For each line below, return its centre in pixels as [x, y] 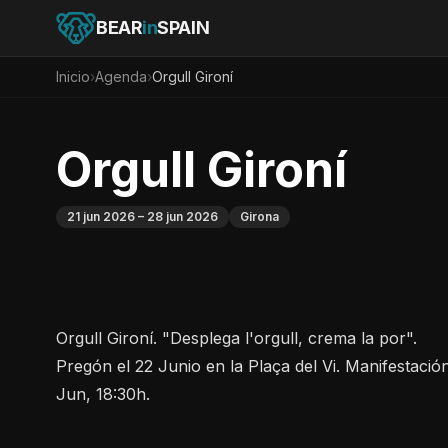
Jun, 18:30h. [103, 394]
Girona [259, 216]
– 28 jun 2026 [176, 216]
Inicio [73, 76]
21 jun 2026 [101, 216]
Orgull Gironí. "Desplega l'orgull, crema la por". [236, 338]
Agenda [121, 76]
